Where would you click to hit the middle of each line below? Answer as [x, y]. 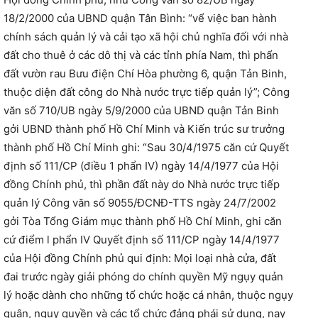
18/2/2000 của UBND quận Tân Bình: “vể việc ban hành [140, 18]
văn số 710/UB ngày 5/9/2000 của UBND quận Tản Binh [141, 111]
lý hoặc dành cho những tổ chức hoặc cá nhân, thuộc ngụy [148, 295]
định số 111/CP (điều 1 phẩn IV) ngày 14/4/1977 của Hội [141, 166]
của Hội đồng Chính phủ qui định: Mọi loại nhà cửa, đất [140, 258]
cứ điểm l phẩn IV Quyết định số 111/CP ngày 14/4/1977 [142, 240]
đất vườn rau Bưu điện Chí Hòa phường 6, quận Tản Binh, [145, 74]
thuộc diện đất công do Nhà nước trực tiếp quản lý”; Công [147, 92]
